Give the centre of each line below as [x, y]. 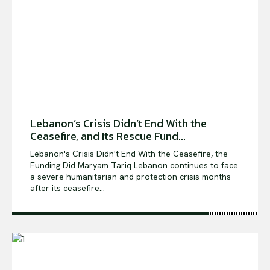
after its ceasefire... [67, 188]
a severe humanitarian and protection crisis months [130, 176]
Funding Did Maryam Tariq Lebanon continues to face [54, 165]
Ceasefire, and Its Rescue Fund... [108, 136]
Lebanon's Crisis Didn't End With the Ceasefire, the [129, 153]
